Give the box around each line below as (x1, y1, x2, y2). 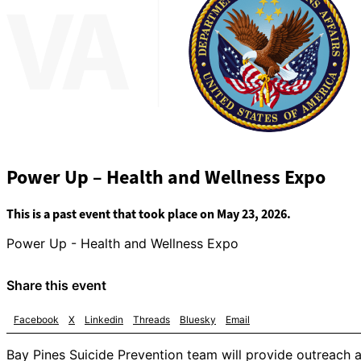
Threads (133, 313, 170, 326)
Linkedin (85, 313, 123, 326)
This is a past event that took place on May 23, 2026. (6, 205, 291, 223)
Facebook (14, 313, 59, 326)
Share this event (6, 277, 106, 294)
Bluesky (180, 313, 216, 326)
